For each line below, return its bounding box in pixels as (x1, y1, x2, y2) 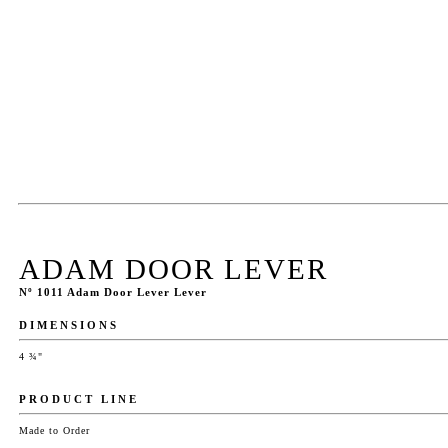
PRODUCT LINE (19, 393, 139, 405)
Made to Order (19, 425, 90, 436)
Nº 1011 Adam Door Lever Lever (19, 286, 207, 298)
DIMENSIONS (19, 319, 119, 331)
